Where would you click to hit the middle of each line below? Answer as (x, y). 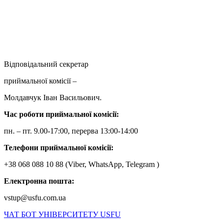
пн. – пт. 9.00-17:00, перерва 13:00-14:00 (71, 131)
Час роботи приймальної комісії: (62, 114)
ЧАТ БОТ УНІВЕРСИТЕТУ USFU (62, 214)
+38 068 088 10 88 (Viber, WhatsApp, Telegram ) (82, 164)
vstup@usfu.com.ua (35, 197)
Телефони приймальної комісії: (59, 147)
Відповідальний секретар (46, 64)
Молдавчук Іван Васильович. (54, 97)
